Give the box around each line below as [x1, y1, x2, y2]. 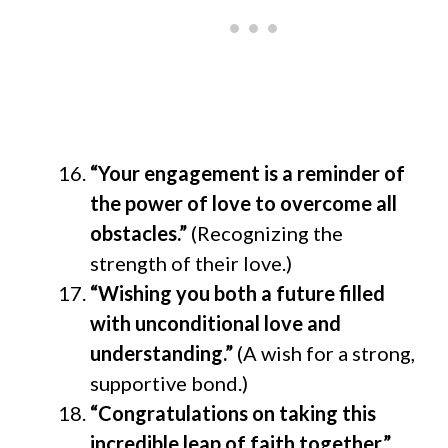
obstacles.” [90, 220, 187, 245]
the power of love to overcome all [90, 190, 397, 215]
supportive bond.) [90, 370, 248, 395]
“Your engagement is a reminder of [90, 160, 405, 185]
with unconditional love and [90, 310, 341, 335]
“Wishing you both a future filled [90, 280, 385, 305]
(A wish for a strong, [237, 340, 415, 365]
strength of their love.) [90, 250, 292, 275]
